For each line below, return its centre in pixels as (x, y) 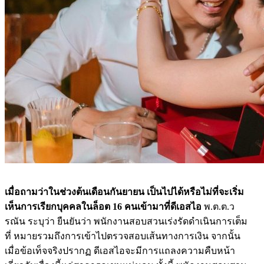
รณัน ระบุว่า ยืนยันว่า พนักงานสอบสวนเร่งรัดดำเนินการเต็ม (126, 221)
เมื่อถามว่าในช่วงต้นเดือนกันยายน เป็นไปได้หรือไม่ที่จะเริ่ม (124, 192)
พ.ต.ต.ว (219, 206)
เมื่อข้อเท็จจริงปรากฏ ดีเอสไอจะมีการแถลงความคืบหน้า (120, 250)
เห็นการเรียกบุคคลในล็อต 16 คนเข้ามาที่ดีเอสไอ (104, 206)
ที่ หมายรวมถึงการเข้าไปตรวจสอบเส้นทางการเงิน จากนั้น (123, 236)
